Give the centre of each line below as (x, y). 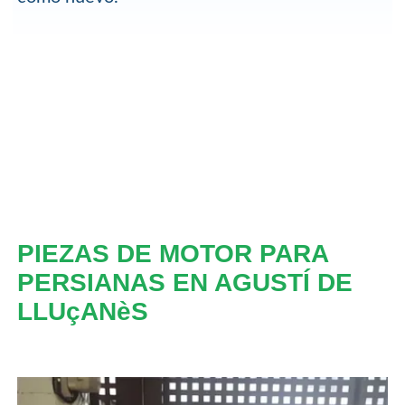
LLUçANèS (82, 311)
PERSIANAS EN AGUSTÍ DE (184, 282)
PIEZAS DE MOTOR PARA (172, 253)
